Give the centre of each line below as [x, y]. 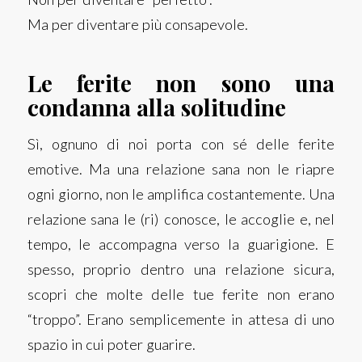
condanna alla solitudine [159, 107]
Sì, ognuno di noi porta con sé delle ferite [181, 144]
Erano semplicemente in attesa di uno [211, 320]
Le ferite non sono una [181, 82]
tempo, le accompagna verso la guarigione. [177, 244]
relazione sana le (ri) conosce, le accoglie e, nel [181, 219]
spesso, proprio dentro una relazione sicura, [181, 269]
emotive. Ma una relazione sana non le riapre [181, 169]
